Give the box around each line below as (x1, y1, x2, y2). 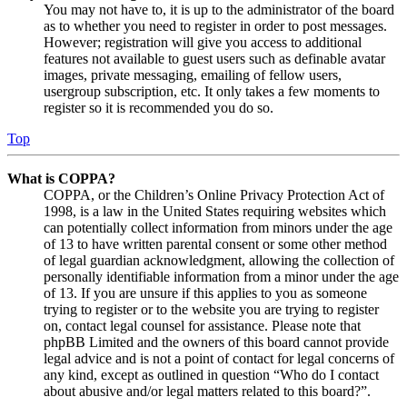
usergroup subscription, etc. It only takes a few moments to (44, 84, 380, 100)
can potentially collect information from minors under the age (44, 220, 392, 236)
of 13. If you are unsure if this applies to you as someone (44, 285, 367, 302)
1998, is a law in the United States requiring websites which (44, 203, 386, 220)
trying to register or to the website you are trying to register (44, 302, 379, 318)
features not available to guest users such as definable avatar (44, 51, 385, 67)
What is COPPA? (7, 171, 115, 187)
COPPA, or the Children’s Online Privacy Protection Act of (44, 187, 384, 203)
